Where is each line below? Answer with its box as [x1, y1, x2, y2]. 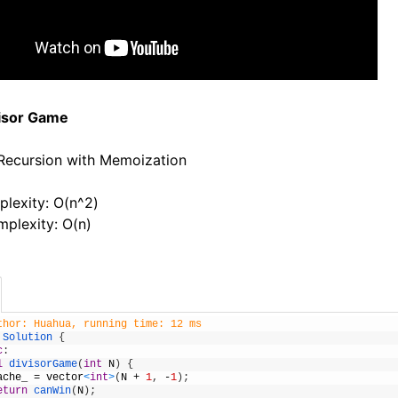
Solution [3, 331, 53, 344]
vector [46, 371, 84, 384]
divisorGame [9, 358, 78, 370]
